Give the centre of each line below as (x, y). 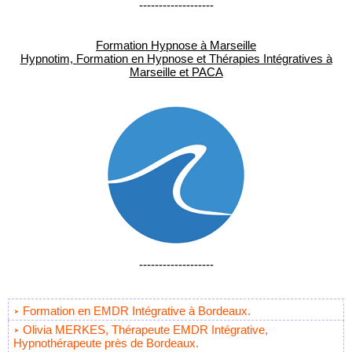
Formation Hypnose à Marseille (176, 46)
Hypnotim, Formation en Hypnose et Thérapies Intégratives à (176, 59)
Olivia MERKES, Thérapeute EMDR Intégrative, (145, 330)
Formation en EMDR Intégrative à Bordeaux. (137, 311)
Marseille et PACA (176, 72)
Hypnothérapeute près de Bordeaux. (106, 343)
